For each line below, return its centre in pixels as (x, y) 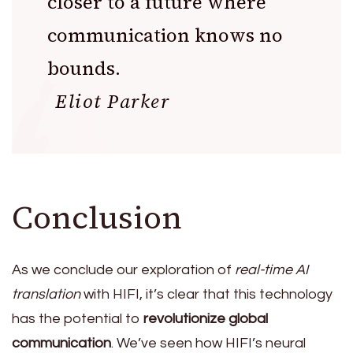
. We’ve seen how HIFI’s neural (208, 343)
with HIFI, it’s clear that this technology (206, 294)
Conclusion (97, 217)
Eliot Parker (112, 101)
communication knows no (165, 35)
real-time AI (271, 269)
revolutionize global (206, 318)
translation (46, 294)
